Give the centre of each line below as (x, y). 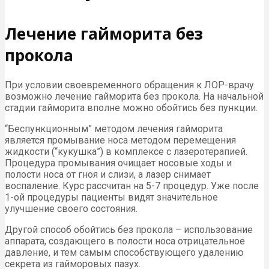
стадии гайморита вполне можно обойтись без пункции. (131, 107)
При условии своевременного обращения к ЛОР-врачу (129, 85)
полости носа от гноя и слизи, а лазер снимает (108, 174)
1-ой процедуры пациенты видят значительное (111, 197)
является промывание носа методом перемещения (120, 140)
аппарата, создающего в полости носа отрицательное (125, 241)
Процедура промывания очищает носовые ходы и (118, 163)
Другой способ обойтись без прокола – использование (129, 229)
